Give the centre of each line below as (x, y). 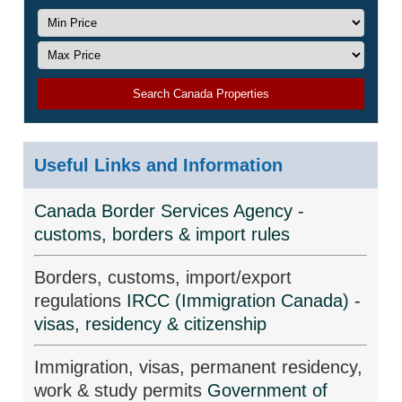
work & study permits (121, 390)
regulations (81, 301)
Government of (268, 390)
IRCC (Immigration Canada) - (244, 301)
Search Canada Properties (201, 94)
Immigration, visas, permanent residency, (199, 367)
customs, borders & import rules (162, 234)
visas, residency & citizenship (151, 324)
